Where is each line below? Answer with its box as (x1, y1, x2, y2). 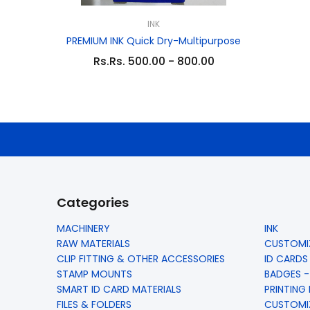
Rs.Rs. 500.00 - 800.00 (93, 53, 215, 69)
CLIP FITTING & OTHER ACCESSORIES (57, 252, 225, 266)
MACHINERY (57, 221, 110, 235)
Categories (57, 194, 129, 211)
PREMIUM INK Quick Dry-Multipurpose (66, 34, 241, 48)
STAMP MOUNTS (57, 267, 132, 281)
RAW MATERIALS (57, 237, 130, 250)
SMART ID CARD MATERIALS (57, 282, 181, 296)
